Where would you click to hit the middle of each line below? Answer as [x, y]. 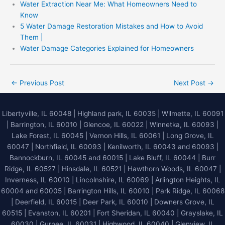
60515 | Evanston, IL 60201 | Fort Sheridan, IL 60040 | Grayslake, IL [113, 213]
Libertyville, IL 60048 [36, 113]
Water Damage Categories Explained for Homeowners [107, 48]
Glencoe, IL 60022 [114, 124]
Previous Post [41, 83]
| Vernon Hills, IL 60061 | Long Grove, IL [148, 135]
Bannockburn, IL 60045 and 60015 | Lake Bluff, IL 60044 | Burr [113, 157]
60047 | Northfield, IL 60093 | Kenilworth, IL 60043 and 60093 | [113, 146]
